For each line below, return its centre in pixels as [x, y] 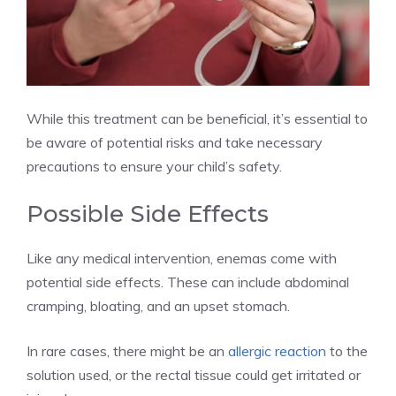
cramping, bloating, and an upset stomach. [158, 306]
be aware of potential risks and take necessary [175, 143]
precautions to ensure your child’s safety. [154, 167]
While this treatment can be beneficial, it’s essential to [197, 119]
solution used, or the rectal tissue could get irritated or [194, 375]
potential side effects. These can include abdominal [188, 282]
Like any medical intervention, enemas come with [182, 259]
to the [347, 351]
